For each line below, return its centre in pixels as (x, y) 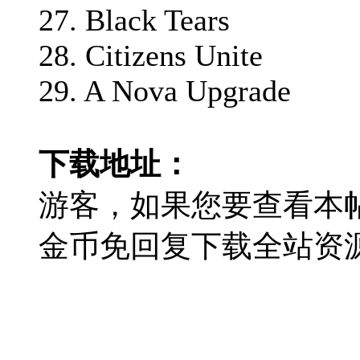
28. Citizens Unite (151, 55)
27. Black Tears (134, 20)
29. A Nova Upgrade (165, 90)
